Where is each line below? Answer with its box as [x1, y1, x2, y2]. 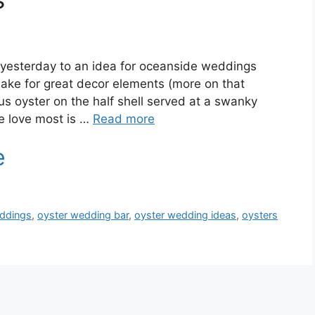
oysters [242, 208, 278, 221]
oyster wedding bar [37, 208, 129, 221]
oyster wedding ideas [134, 208, 237, 221]
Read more [93, 112, 155, 127]
